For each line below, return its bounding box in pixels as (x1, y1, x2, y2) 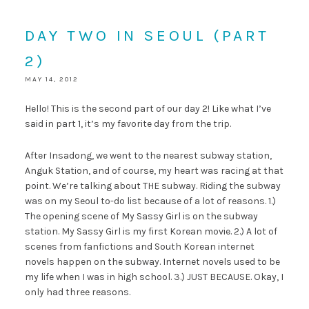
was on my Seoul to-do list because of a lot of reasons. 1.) (24, 195, 276, 207)
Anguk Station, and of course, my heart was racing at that (24, 164, 283, 177)
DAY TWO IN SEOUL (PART (24, 26, 270, 45)
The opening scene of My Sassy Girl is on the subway (24, 210, 258, 222)
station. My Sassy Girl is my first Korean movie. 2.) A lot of (24, 225, 277, 237)
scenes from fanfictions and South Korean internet (24, 240, 255, 252)
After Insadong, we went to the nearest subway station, (24, 149, 272, 161)
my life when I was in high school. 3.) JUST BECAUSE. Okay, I (24, 270, 283, 283)
